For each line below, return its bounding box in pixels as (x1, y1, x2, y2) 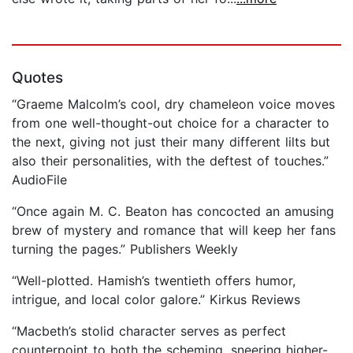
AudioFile (12, 171, 67, 188)
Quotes (12, 68, 63, 87)
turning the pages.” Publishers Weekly (12, 240, 238, 257)
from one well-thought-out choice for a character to (12, 114, 329, 131)
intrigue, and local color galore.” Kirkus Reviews (12, 291, 300, 307)
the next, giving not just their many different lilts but (12, 133, 330, 150)
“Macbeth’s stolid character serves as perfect (12, 322, 286, 339)
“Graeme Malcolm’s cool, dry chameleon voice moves (12, 95, 335, 112)
